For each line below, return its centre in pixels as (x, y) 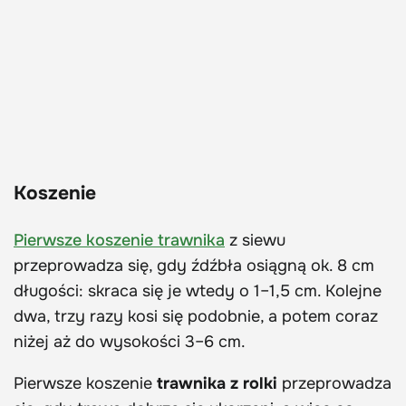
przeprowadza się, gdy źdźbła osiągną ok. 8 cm (194, 266)
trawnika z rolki (217, 384)
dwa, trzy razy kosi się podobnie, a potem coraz (196, 317)
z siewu (255, 241)
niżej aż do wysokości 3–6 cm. (130, 342)
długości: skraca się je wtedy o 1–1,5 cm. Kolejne (198, 291)
